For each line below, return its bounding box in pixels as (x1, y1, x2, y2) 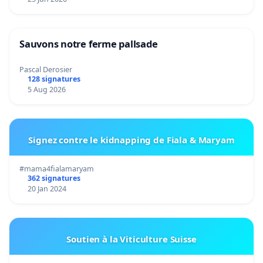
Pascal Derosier (19, 64, 72, 75)
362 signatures (27, 173, 80, 183)
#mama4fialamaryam (19, 163, 94, 174)
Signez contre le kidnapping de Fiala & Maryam (28, 133, 235, 146)
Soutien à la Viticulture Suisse (66, 232, 197, 245)
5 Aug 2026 (27, 84, 66, 95)
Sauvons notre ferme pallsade (19, 36, 158, 50)
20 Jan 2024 (27, 183, 66, 194)
